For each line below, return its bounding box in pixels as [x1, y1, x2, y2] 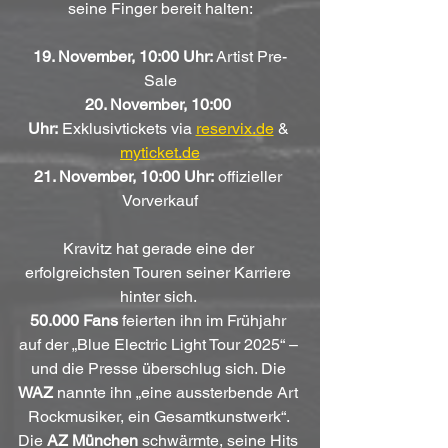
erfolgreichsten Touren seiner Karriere [25, 262, 295, 282]
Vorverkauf [122, 190, 198, 210]
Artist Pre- [213, 46, 287, 66]
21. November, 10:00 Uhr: [34, 166, 214, 186]
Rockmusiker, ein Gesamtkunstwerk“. [27, 406, 293, 426]
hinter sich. [120, 286, 200, 306]
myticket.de [120, 142, 200, 162]
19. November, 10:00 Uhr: [33, 46, 213, 66]
